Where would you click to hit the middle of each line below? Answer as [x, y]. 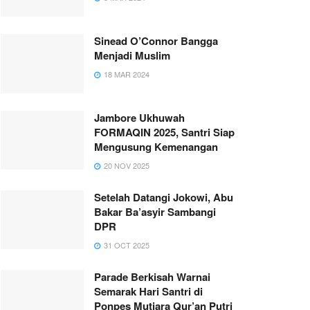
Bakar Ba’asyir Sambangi [155, 211]
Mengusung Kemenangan [156, 146]
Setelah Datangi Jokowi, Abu [164, 197]
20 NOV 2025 [126, 165]
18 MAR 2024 [126, 74]
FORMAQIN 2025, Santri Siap [164, 132]
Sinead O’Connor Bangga [156, 40]
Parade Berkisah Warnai [152, 276]
